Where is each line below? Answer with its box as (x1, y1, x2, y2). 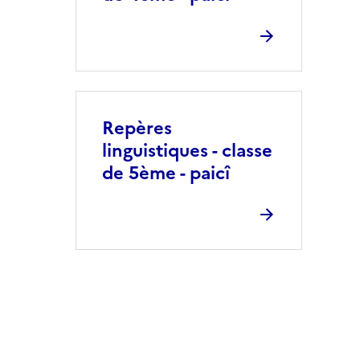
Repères (102, 115, 172, 141)
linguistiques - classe (102, 137, 272, 164)
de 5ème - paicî (102, 160, 230, 186)
